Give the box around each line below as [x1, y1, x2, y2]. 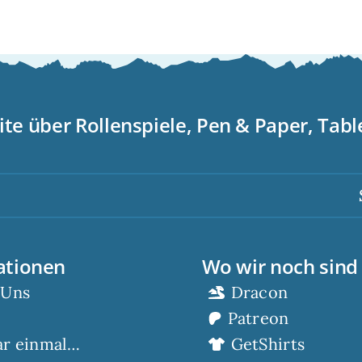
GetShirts [230, 333, 305, 354]
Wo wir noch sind [201, 252, 358, 280]
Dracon [230, 281, 288, 302]
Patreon [227, 307, 289, 328]
